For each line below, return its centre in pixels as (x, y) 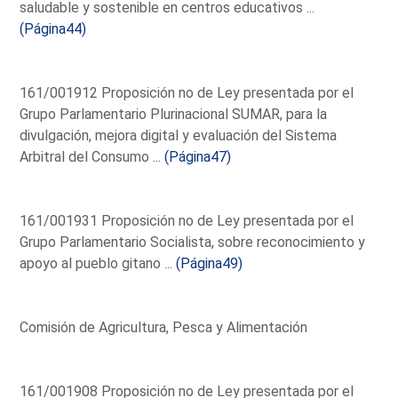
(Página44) (53, 28)
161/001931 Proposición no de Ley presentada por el (187, 220)
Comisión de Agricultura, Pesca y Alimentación (164, 327)
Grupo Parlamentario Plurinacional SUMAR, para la (174, 114)
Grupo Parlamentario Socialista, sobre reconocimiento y (193, 242)
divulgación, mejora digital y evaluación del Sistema (179, 135)
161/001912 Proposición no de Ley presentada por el (187, 92)
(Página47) (198, 156)
